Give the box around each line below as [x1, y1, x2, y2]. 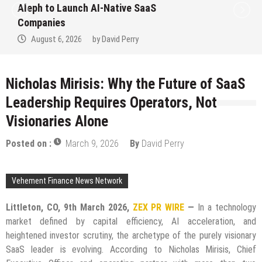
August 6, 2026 [59, 34, 111, 45]
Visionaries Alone [6, 113, 108, 130]
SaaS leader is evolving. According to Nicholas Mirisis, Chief [6, 244, 256, 256]
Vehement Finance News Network [12, 176, 122, 186]
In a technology [198, 202, 257, 213]
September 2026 [46, 16, 117, 29]
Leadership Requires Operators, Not [6, 94, 217, 112]
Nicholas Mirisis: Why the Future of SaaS [6, 75, 245, 93]
